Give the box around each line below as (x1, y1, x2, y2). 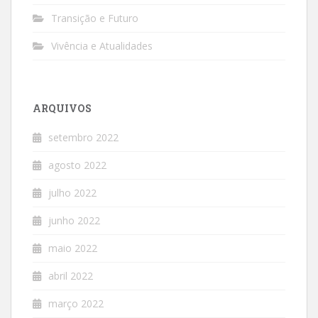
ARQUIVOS (33, 101, 92, 115)
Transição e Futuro (51, 11, 138, 25)
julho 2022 (48, 185, 97, 199)
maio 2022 (48, 241, 97, 255)
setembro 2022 (48, 130, 119, 144)
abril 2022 (48, 268, 93, 283)
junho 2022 (48, 213, 100, 227)
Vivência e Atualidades (51, 38, 153, 53)
